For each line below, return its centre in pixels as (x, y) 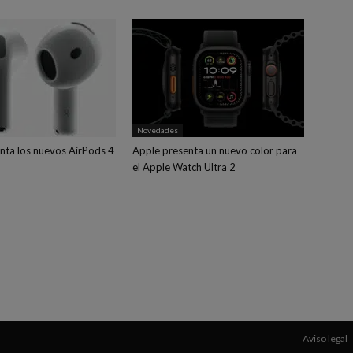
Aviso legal (325, 338)
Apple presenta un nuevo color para (215, 150)
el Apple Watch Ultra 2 (184, 167)
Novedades (158, 130)
